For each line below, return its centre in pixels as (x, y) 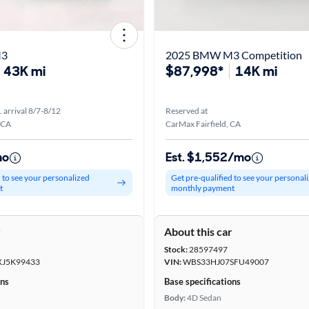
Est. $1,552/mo (208, 157)
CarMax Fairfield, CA (203, 124)
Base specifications (202, 281)
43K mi (24, 71)
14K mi (256, 71)
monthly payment (203, 188)
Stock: (176, 249)
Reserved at (187, 111)
